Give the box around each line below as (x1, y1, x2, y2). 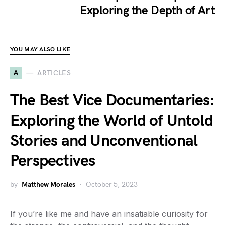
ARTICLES (37, 68, 71, 77)
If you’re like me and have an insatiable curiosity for (10, 209, 208, 219)
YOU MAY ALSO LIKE (10, 46, 71, 53)
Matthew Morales (22, 180, 75, 189)
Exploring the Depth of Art (79, 3, 215, 18)
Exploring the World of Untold (10, 111, 213, 131)
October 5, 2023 (86, 180, 138, 189)
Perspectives (10, 151, 95, 171)
